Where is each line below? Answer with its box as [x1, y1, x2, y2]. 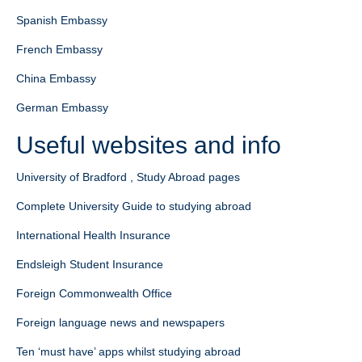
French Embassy [16, 43, 103, 56]
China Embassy [16, 72, 96, 85]
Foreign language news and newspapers [16, 316, 225, 329]
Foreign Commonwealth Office [16, 287, 172, 300]
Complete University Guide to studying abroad [16, 200, 251, 213]
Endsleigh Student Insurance [16, 258, 163, 271]
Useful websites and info [16, 132, 281, 158]
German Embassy [16, 101, 108, 114]
